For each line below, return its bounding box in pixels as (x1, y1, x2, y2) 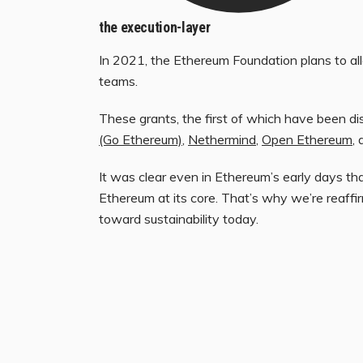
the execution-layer (99, 19, 211, 36)
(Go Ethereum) (99, 131, 182, 148)
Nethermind (188, 131, 256, 148)
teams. (99, 73, 138, 90)
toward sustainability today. (99, 211, 258, 228)
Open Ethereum (262, 131, 352, 148)
